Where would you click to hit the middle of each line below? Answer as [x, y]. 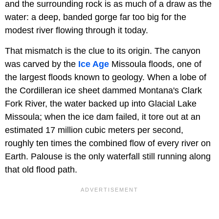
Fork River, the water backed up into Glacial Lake [101, 104]
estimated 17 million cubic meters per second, [94, 130]
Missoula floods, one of [155, 64]
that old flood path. [41, 170]
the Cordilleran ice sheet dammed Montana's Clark [103, 91]
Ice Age [94, 64]
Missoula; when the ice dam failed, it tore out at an [103, 117]
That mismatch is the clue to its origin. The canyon [103, 51]
